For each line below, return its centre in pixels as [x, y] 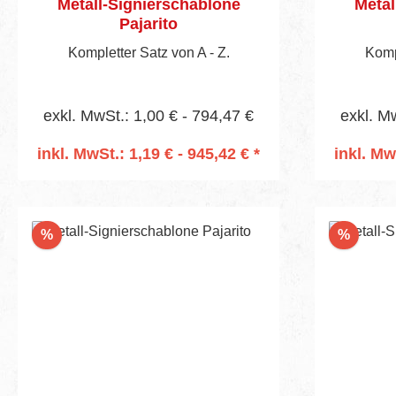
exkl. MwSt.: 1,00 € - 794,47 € [148, 115]
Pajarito [148, 23]
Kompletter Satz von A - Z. [148, 52]
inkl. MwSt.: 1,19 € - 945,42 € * [148, 153]
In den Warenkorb [148, 178]
